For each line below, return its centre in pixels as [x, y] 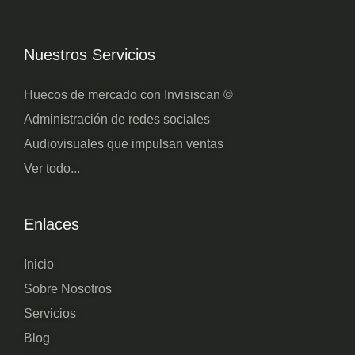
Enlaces [52, 225]
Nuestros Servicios [90, 55]
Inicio [39, 265]
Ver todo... [52, 169]
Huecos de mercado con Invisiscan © [128, 95]
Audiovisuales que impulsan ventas [124, 144]
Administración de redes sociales [117, 120]
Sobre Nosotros [68, 289]
